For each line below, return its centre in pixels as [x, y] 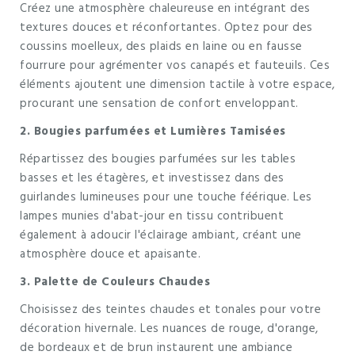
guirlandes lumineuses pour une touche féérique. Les [166, 197]
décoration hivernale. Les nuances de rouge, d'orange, [169, 328]
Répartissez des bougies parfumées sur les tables [158, 159]
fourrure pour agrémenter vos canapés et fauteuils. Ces [175, 65]
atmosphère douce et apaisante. [110, 254]
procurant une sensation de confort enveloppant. [159, 103]
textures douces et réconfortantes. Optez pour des [166, 27]
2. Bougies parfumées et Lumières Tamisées [153, 131]
